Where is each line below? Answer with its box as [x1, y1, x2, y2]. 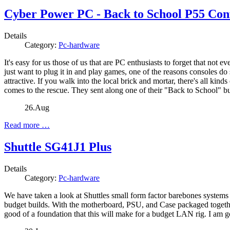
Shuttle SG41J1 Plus [4, 140, 111, 154]
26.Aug [25, 103, 49, 112]
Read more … [4, 120, 50, 129]
